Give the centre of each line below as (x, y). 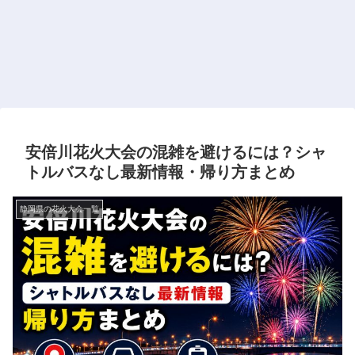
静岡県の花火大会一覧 (59, 209)
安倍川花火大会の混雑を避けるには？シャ (176, 152)
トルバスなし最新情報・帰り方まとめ (160, 172)
